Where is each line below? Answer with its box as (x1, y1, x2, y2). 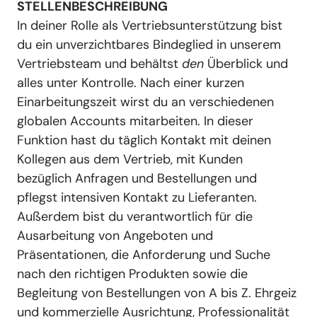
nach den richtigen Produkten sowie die (17, 265, 248, 283)
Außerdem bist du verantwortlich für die (17, 208, 253, 226)
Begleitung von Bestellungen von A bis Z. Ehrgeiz (17, 284, 296, 302)
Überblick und (204, 55, 288, 73)
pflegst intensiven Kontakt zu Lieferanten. (17, 189, 257, 207)
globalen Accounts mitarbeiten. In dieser (17, 113, 253, 130)
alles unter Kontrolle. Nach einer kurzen (17, 74, 244, 92)
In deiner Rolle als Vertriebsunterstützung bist (17, 17, 282, 35)
